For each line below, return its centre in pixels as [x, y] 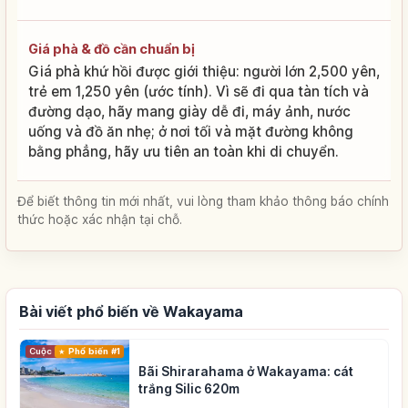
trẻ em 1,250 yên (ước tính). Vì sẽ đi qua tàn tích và [199, 91]
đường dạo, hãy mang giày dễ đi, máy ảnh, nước [189, 111]
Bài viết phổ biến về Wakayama [131, 311]
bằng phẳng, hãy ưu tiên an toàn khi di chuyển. [184, 151]
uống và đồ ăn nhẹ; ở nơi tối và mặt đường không [191, 131]
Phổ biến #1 [94, 351]
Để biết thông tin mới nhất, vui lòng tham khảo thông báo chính [203, 201]
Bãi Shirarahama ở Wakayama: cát [246, 371]
